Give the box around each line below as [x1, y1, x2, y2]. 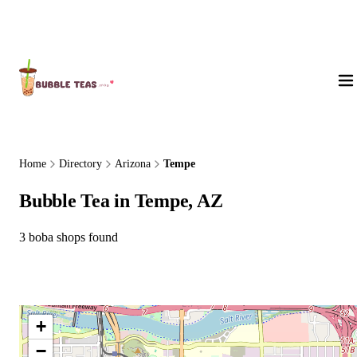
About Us [29, 19, 72, 31]
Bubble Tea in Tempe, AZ [19, 190, 223, 211]
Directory [59, 158, 102, 170]
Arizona [115, 158, 151, 170]
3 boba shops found [19, 229, 118, 244]
